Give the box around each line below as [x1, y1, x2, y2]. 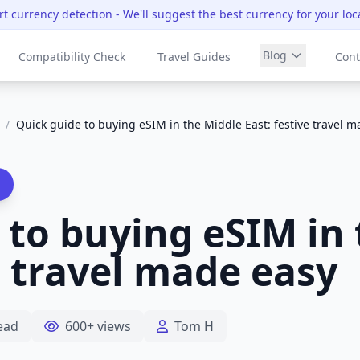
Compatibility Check [18, 49, 125, 64]
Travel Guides [157, 49, 231, 64]
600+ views [65, 317, 131, 335]
